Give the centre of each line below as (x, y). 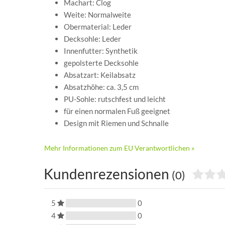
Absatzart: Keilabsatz (100, 75)
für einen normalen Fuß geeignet (117, 111)
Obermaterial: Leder (98, 26)
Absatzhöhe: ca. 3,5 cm (101, 87)
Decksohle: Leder (92, 38)
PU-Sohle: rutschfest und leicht (115, 99)
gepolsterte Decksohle (101, 63)
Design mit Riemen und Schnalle (116, 123)
